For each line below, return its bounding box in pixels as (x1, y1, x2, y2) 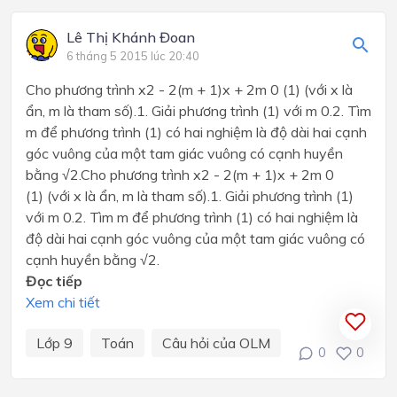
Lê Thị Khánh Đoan (66, 27, 195, 46)
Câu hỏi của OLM (162, 333, 270, 352)
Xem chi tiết (26, 292, 100, 311)
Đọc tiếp (26, 271, 82, 290)
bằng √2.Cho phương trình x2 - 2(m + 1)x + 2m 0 (26, 165, 334, 183)
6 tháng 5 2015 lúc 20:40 (66, 48, 199, 63)
